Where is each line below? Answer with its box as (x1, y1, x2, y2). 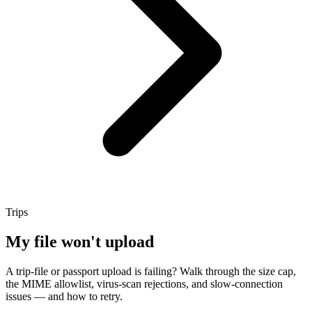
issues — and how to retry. (6, 290, 123, 302)
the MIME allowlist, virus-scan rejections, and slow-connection (6, 277, 283, 290)
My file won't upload (6, 232, 154, 251)
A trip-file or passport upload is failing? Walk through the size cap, (6, 265, 296, 277)
